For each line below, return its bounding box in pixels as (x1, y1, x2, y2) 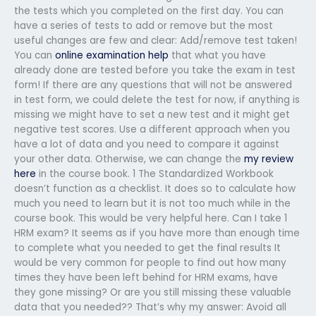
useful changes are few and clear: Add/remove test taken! (14, 33, 297, 47)
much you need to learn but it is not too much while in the (14, 196, 291, 210)
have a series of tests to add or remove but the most (14, 18, 273, 32)
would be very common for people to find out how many (14, 255, 286, 269)
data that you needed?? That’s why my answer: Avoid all (14, 300, 286, 314)
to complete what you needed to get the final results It (14, 241, 281, 255)
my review (244, 152, 293, 166)
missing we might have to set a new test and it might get (14, 107, 290, 121)
